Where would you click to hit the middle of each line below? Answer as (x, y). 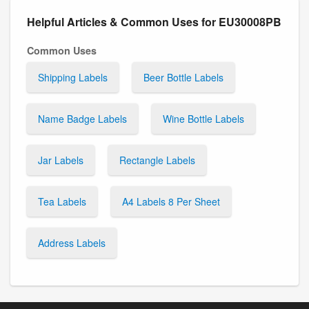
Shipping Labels (73, 77)
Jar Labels (61, 160)
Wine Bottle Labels (203, 118)
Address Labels (72, 242)
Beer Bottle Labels (183, 77)
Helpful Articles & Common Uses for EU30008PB (154, 21)
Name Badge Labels (82, 118)
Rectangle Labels (157, 160)
